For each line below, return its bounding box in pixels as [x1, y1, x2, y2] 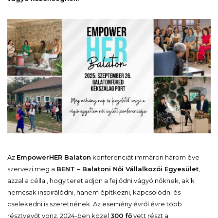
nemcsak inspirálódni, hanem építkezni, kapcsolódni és [7, 188, 181, 196]
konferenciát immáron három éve [91, 153, 200, 161]
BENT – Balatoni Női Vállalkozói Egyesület [56, 164, 199, 173]
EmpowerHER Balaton [17, 153, 91, 161]
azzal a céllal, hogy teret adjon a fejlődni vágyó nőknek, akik [7, 176, 195, 184]
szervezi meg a [7, 164, 56, 173]
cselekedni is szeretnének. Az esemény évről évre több [7, 200, 182, 208]
